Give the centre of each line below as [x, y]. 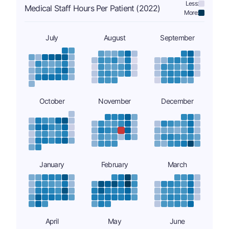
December [177, 101]
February [114, 164]
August [114, 37]
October [52, 101]
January [52, 164]
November [114, 101]
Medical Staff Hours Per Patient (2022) [93, 8]
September [177, 37]
